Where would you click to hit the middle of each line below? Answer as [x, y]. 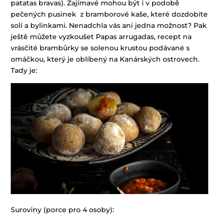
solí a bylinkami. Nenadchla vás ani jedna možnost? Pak [109, 26]
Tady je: [24, 71]
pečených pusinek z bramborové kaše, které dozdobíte [109, 14]
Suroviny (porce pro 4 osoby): [63, 210]
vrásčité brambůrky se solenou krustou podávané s [100, 48]
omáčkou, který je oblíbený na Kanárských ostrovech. [105, 59]
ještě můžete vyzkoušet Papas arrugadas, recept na [101, 37]
